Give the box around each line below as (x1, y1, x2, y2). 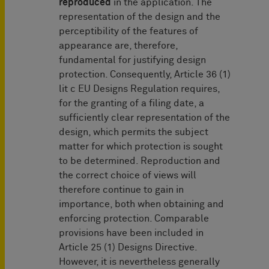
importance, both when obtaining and (59, 199, 224, 210)
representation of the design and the (59, 12, 220, 22)
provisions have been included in (59, 228, 204, 238)
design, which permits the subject (59, 127, 208, 138)
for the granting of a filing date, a (59, 98, 204, 109)
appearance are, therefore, (59, 41, 178, 51)
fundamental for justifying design (59, 55, 206, 65)
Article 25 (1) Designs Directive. (59, 243, 197, 253)
